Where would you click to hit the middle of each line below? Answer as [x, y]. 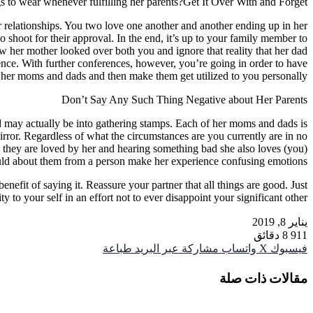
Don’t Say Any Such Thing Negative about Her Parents [184, 99]
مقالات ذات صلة [263, 278]
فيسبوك [289, 248]
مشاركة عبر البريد [177, 248]
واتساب [239, 248]
